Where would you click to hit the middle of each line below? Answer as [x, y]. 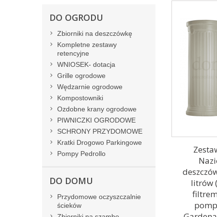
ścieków [69, 205]
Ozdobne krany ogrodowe [97, 109]
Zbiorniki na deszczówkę [95, 33]
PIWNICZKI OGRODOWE [96, 120]
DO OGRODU [76, 17]
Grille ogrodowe [81, 76]
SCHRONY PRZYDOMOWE [100, 131]
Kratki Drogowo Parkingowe [100, 142]
